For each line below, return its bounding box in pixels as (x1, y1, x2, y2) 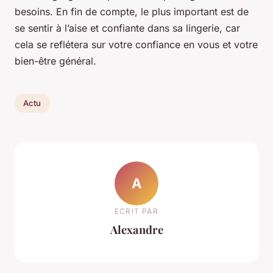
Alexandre (110, 222, 163, 238)
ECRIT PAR (115, 207, 158, 216)
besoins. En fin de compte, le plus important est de (15, 5, 249, 18)
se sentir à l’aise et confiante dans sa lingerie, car (15, 21, 240, 34)
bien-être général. (15, 54, 96, 67)
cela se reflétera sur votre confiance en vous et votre (15, 38, 258, 51)
